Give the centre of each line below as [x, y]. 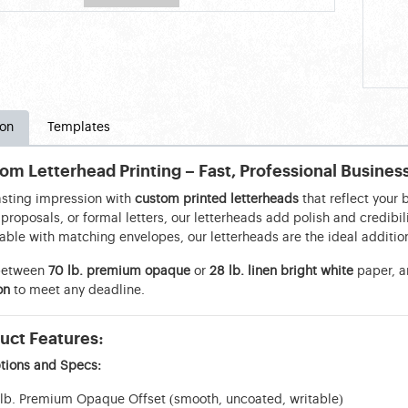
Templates [78, 127]
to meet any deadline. [77, 290]
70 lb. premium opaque [119, 271]
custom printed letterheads [216, 199]
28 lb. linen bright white [281, 271]
